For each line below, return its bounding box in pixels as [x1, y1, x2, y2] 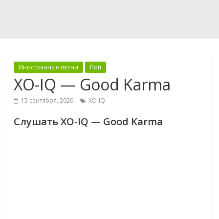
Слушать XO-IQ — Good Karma [14, 115, 163, 128]
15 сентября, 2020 [21, 96, 74, 105]
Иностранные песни [19, 63, 79, 71]
